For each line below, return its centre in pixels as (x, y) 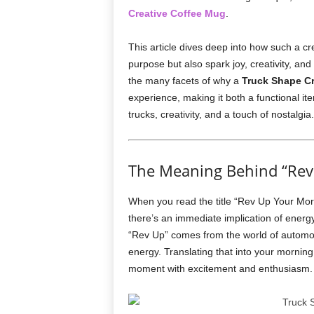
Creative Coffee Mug (177, 13)
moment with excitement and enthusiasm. (220, 268)
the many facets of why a (185, 81)
